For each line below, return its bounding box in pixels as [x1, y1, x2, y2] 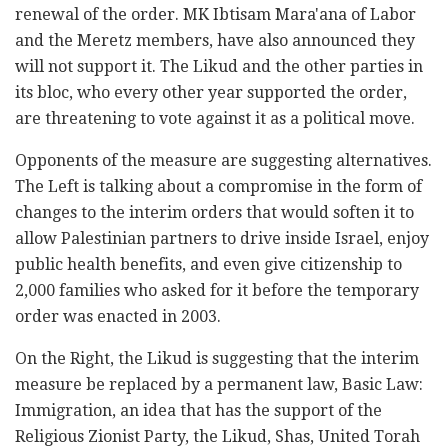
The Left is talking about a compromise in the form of [15, 176, 422, 196]
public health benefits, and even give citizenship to [15, 254, 402, 274]
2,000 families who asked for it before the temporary [15, 280, 419, 300]
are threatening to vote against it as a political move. [15, 108, 415, 128]
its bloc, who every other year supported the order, [15, 82, 407, 102]
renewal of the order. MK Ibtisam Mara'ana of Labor [15, 4, 416, 24]
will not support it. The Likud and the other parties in [15, 56, 423, 76]
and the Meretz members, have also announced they [15, 30, 415, 50]
